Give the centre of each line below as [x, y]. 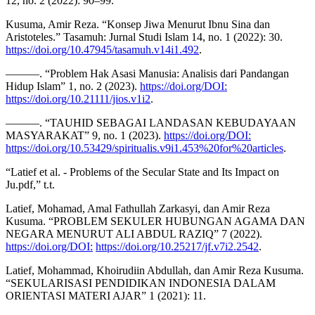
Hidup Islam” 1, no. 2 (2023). [73, 86]
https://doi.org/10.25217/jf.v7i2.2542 [177, 247]
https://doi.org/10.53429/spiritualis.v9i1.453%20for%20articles [144, 148]
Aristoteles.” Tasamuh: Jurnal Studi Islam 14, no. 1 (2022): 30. [144, 37]
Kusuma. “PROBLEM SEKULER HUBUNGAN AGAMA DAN [155, 221]
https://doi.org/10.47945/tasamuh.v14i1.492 [102, 50]
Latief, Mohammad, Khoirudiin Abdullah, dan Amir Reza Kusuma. [155, 271]
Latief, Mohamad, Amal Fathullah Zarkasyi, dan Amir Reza [138, 209]
